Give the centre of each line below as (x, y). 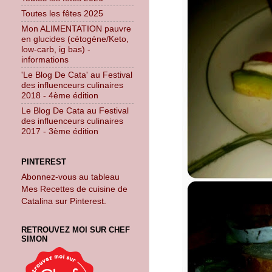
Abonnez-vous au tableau (70, 176)
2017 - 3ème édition (60, 131)
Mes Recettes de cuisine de (74, 189)
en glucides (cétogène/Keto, (75, 39)
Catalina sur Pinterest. (64, 201)
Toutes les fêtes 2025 (62, 13)
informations (45, 60)
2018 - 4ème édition (60, 96)
